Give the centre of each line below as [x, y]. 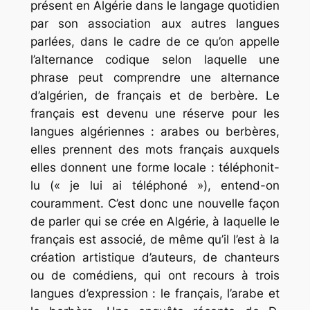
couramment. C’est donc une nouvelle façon [155, 204]
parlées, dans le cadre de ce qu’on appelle [155, 42]
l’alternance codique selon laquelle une [155, 60]
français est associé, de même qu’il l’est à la [155, 240]
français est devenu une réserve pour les [155, 114]
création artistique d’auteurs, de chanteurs [155, 258]
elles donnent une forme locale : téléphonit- [155, 168]
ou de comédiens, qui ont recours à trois [155, 276]
